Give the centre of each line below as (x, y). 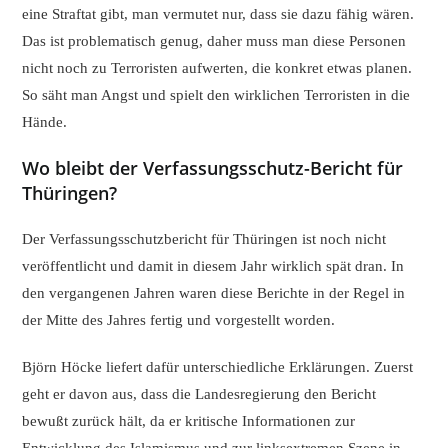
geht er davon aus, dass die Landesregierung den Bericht (199, 393)
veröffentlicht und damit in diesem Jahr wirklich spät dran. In (213, 265)
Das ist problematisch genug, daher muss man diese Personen (214, 40)
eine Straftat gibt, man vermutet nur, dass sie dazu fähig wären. (218, 13)
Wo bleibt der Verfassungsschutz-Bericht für (213, 167)
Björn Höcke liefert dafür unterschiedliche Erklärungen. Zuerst (218, 366)
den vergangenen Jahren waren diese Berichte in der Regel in (214, 292)
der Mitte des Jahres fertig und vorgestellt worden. (179, 319)
